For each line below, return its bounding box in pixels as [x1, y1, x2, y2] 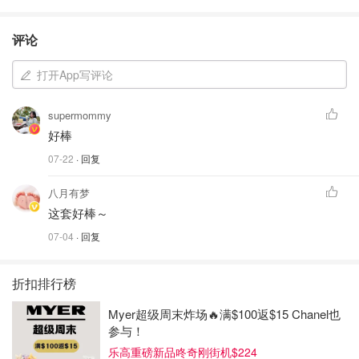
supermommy [48, 107, 111, 123]
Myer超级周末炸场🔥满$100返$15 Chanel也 [108, 305, 341, 323]
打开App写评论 [37, 66, 113, 83]
